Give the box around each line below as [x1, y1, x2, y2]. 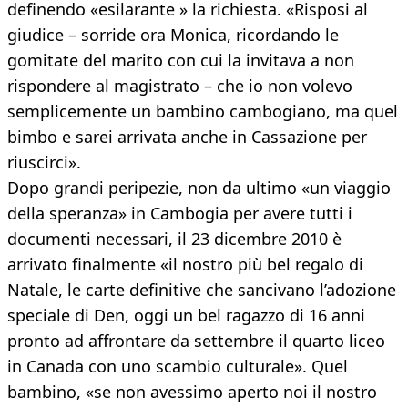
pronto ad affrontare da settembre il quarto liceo [7, 330, 385, 352]
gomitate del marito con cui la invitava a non [7, 49, 354, 72]
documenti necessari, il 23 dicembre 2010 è [7, 228, 342, 250]
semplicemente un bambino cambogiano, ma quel [7, 100, 398, 123]
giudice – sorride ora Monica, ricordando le [7, 24, 339, 46]
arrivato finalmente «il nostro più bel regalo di [7, 253, 363, 276]
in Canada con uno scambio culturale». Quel [7, 355, 348, 378]
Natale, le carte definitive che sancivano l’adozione [7, 279, 396, 301]
